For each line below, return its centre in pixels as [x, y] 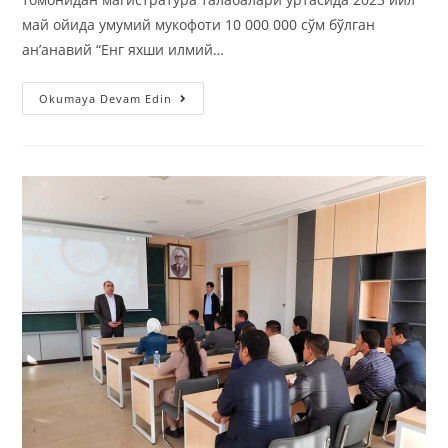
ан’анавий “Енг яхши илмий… [123, 50]
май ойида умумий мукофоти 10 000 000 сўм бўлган [199, 25]
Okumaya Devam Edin [106, 99]
